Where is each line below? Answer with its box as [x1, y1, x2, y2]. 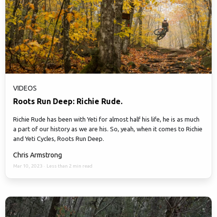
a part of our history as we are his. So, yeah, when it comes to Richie [13, 125, 202, 133]
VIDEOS [13, 84, 37, 93]
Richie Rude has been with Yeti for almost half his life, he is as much [13, 116, 200, 123]
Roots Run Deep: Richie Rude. [13, 97, 123, 106]
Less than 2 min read [46, 163, 93, 169]
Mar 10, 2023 [13, 163, 44, 169]
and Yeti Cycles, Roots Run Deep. [13, 135, 104, 142]
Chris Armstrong [13, 151, 62, 159]
